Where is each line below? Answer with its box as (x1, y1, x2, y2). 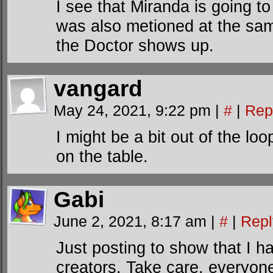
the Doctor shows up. (56, 36, 214, 55)
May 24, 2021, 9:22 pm (54, 102, 215, 119)
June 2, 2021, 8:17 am (54, 213, 211, 230)
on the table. (56, 147, 148, 166)
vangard (54, 76, 143, 101)
